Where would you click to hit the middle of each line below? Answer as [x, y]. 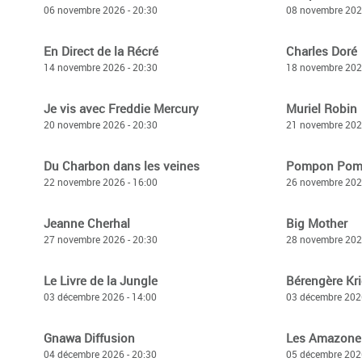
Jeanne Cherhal [87, 223]
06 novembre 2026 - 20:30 [101, 10]
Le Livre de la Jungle [101, 280]
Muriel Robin [322, 108]
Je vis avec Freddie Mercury [121, 108]
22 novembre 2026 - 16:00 [101, 182]
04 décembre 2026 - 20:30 [100, 354]
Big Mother [317, 223]
